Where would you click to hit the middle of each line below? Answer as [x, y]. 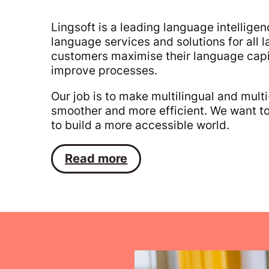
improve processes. [104, 71]
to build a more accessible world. [141, 125]
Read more [96, 159]
